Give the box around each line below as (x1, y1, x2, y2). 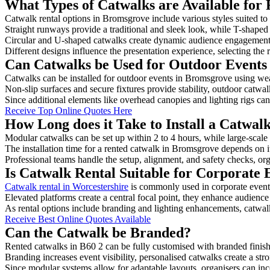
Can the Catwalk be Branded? (5, 224, 191, 240)
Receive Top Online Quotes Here (5, 105, 132, 116)
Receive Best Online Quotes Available (5, 213, 151, 224)
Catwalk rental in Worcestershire (5, 181, 128, 192)
